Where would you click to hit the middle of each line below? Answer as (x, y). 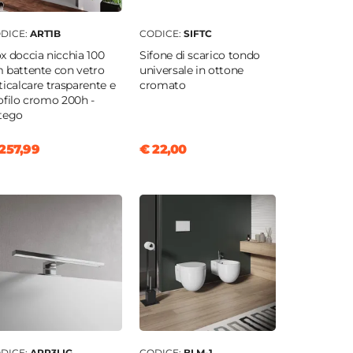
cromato (162, 85)
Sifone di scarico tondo (199, 56)
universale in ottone (191, 71)
